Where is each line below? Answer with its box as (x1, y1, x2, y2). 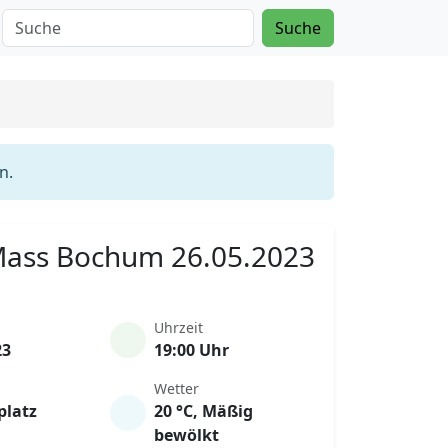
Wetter (153, 379, 199, 398)
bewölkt (153, 424, 219, 446)
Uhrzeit (153, 318, 203, 337)
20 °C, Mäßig (153, 400, 253, 422)
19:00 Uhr (153, 339, 229, 361)
